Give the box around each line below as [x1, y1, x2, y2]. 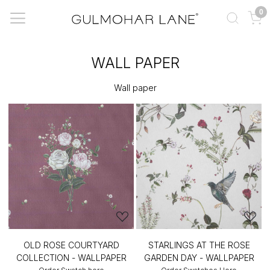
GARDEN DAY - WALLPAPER [143, 253, 254, 263]
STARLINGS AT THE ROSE [148, 240, 250, 250]
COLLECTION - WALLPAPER [16, 253, 127, 263]
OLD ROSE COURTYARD [23, 240, 119, 250]
